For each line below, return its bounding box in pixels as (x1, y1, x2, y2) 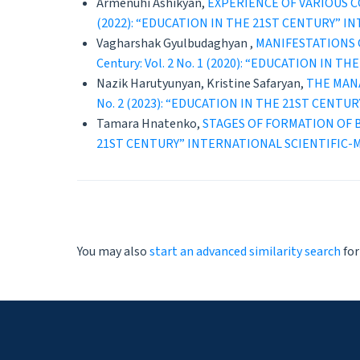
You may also (77, 242, 149, 260)
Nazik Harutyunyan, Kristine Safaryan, (96, 74, 306, 92)
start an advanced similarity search (149, 242, 341, 260)
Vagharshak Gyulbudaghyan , (96, 34, 256, 52)
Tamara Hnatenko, (96, 114, 202, 133)
